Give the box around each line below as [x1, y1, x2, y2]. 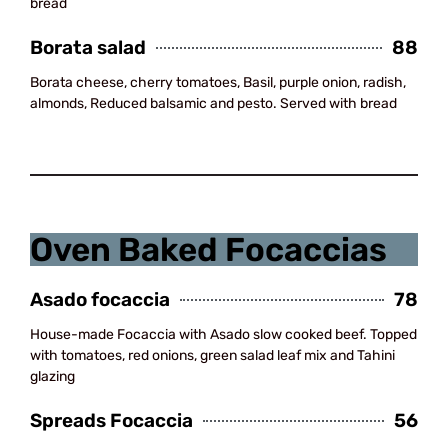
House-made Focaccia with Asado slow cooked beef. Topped [30, 326, 417, 343]
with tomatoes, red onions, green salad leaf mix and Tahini [30, 347, 395, 364]
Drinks [336, 178, 418, 211]
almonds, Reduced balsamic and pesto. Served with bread [30, 95, 397, 112]
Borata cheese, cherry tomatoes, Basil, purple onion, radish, [30, 74, 406, 91]
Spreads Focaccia [30, 409, 193, 432]
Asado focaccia [30, 288, 170, 311]
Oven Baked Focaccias [30, 230, 387, 269]
